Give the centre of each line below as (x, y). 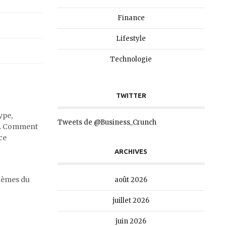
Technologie (131, 59)
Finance (131, 18)
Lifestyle (131, 39)
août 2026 (131, 180)
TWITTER (131, 95)
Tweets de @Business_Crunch (107, 122)
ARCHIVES (131, 151)
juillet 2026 (131, 201)
